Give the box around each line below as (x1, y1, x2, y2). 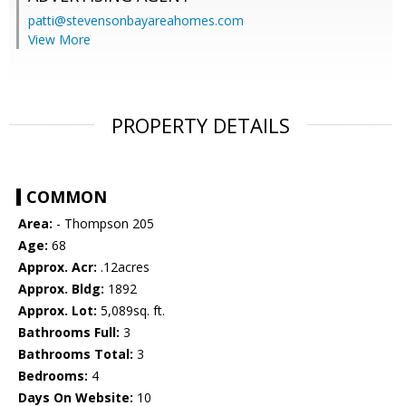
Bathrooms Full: (18, 324, 120, 342)
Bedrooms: (18, 367, 88, 385)
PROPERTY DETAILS (111, 111, 290, 140)
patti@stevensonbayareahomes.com (28, 12, 244, 30)
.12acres (97, 258, 150, 276)
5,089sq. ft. (97, 302, 165, 320)
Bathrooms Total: (18, 345, 133, 363)
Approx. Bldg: (18, 280, 104, 298)
